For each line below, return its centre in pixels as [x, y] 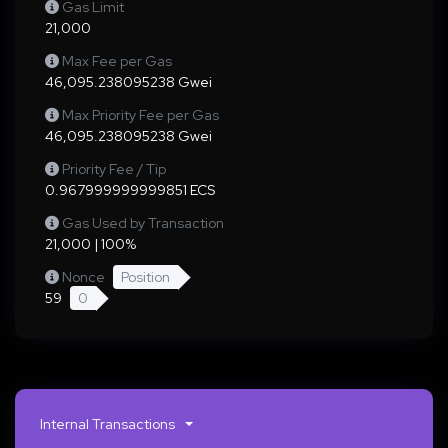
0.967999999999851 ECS [130, 190]
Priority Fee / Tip [114, 169]
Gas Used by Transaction [143, 223]
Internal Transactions [107, 423]
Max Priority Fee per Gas [140, 115]
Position [145, 277]
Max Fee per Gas [117, 61]
